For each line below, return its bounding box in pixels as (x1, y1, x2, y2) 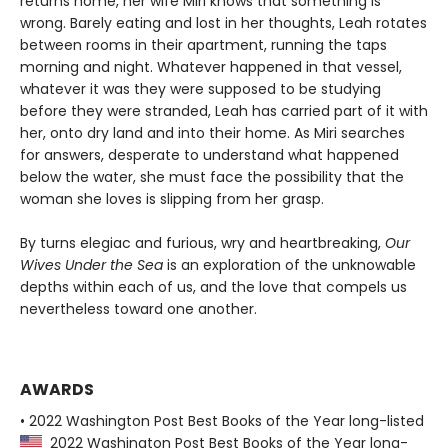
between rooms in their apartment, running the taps (20, 35, 387, 56)
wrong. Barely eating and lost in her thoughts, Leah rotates (20, 13, 427, 34)
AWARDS (20, 378, 94, 402)
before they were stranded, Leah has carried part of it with (20, 101, 428, 122)
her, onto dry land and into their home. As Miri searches (20, 123, 405, 144)
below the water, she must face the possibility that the (20, 167, 404, 188)
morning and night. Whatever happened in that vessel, (20, 57, 402, 78)
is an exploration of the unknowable (163, 255, 416, 276)
